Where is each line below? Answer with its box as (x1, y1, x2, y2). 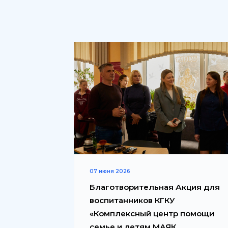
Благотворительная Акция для (90, 182, 220, 192)
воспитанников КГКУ (90, 195, 175, 205)
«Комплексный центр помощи (90, 208, 214, 218)
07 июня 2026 (90, 167, 130, 175)
